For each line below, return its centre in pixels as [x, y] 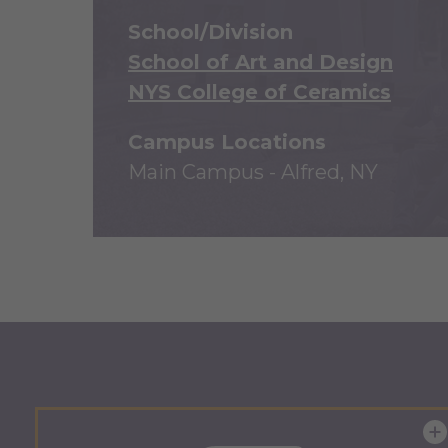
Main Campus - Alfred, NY [253, 172]
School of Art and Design [260, 62]
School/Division [210, 32]
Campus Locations [227, 142]
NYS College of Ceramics [259, 92]
